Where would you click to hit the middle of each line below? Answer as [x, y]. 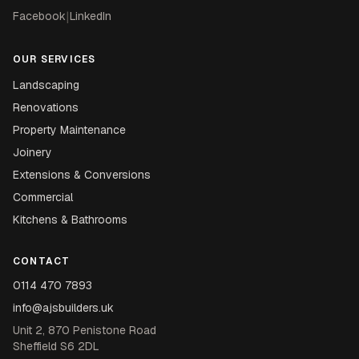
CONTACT [42, 261]
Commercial [43, 197]
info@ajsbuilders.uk [63, 308]
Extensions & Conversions [82, 175]
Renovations [46, 107]
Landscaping [46, 85]
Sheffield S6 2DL [56, 346]
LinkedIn [91, 16]
